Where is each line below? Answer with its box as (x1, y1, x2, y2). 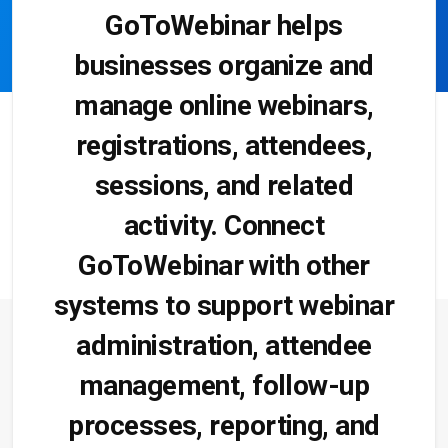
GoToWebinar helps (105, 8, 343, 42)
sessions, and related (94, 168, 354, 202)
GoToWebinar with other (78, 248, 370, 282)
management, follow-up (78, 368, 370, 402)
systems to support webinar (53, 288, 395, 322)
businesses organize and (74, 48, 374, 82)
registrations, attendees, (75, 128, 372, 162)
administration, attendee (76, 328, 372, 362)
